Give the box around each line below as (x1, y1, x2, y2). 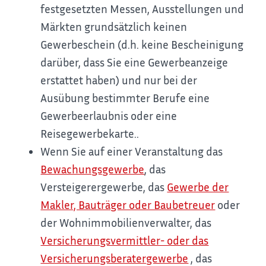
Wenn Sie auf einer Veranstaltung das (40, 144, 223, 159)
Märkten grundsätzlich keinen (40, 20, 188, 34)
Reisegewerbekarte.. (40, 126, 140, 141)
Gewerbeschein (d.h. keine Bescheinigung (40, 37, 244, 52)
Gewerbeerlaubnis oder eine (40, 109, 178, 123)
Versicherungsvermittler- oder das (40, 233, 209, 248)
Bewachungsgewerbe (40, 162, 145, 176)
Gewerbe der (167, 180, 229, 194)
